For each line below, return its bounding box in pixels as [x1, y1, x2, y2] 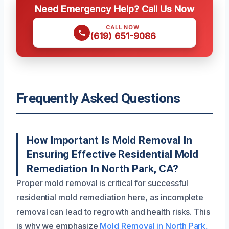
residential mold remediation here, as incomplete [16, 192, 204, 202]
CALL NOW [106, 23, 140, 31]
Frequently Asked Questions [16, 90, 180, 106]
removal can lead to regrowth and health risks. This [16, 206, 210, 217]
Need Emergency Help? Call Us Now [35, 3, 194, 14]
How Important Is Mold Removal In [27, 133, 192, 146]
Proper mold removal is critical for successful [16, 177, 189, 188]
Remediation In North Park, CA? [27, 162, 178, 175]
